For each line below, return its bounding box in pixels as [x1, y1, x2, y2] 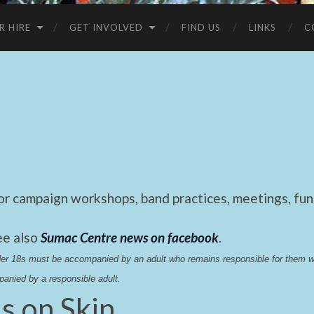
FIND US [182, 21, 221, 33]
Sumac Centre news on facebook [41, 228, 219, 245]
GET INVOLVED [69, 21, 143, 33]
